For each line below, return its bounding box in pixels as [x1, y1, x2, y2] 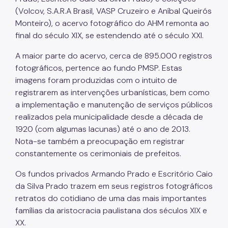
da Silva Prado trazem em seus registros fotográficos [15, 180, 213, 191]
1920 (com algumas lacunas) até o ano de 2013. [15, 123, 190, 134]
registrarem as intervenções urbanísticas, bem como [15, 87, 210, 98]
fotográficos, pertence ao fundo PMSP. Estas [15, 62, 182, 73]
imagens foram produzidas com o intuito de [15, 74, 177, 85]
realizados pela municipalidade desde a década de [15, 111, 203, 122]
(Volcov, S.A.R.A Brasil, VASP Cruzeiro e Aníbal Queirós [15, 5, 212, 16]
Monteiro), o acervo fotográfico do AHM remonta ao [15, 17, 209, 28]
